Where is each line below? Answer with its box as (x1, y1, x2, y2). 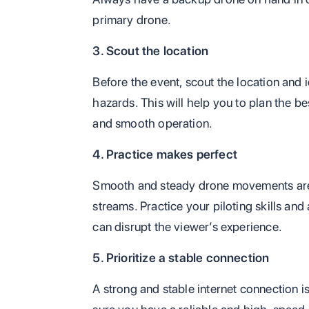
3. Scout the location (92, 43, 209, 59)
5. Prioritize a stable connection (92, 250, 270, 266)
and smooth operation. (92, 116, 213, 131)
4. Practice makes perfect (92, 147, 237, 162)
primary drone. (92, 12, 171, 28)
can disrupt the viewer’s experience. (92, 219, 282, 235)
